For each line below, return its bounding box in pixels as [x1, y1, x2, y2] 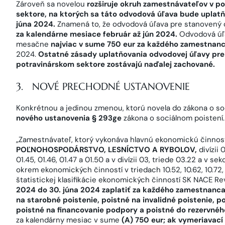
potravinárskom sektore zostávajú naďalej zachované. [16, 59, 215, 69]
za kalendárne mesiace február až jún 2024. [16, 29, 177, 39]
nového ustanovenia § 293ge [16, 113, 122, 123]
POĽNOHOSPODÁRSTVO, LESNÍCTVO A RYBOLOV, [16, 144, 199, 155]
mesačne [16, 39, 51, 49]
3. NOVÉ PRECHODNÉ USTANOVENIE [16, 80, 190, 93]
